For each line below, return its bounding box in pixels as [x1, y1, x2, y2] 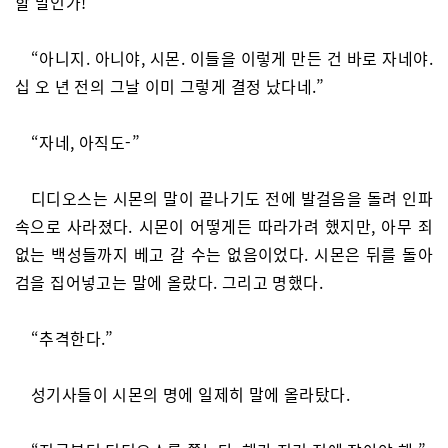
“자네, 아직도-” [31, 130, 140, 154]
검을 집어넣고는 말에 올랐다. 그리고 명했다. [15, 270, 323, 294]
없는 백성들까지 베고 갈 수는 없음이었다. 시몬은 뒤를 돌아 [15, 242, 433, 266]
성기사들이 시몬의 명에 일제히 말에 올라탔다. [31, 382, 350, 406]
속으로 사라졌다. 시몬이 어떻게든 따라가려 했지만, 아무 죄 [15, 214, 433, 238]
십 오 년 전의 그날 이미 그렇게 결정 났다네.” [15, 74, 325, 98]
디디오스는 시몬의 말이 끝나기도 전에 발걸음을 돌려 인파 [31, 186, 433, 210]
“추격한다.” [31, 326, 114, 350]
